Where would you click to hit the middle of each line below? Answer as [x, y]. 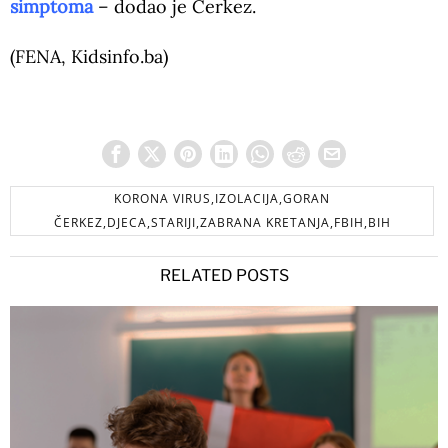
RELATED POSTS [224, 276]
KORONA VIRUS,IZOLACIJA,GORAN [222, 199]
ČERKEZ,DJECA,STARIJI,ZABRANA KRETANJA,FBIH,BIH [222, 223]
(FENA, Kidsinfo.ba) [91, 57]
